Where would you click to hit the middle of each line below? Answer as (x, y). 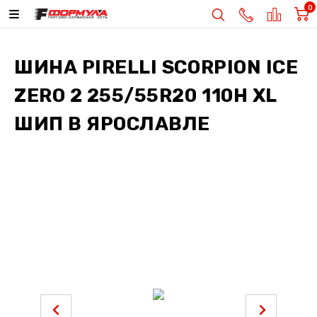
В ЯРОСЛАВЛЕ (137, 124)
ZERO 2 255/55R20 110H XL (145, 96)
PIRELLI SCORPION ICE (190, 67)
